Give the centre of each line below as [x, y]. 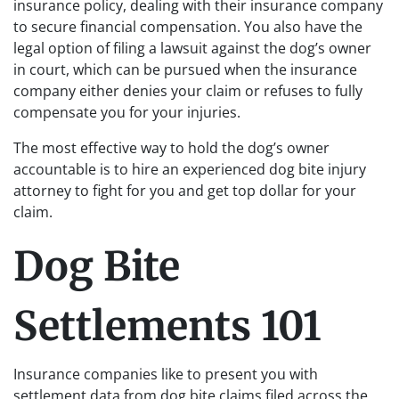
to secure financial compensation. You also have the [188, 27]
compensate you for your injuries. [127, 112]
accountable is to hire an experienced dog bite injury [190, 169]
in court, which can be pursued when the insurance [185, 69]
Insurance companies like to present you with [166, 374]
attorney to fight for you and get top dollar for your [185, 191]
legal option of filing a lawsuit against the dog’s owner [192, 48]
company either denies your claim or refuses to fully [188, 91]
